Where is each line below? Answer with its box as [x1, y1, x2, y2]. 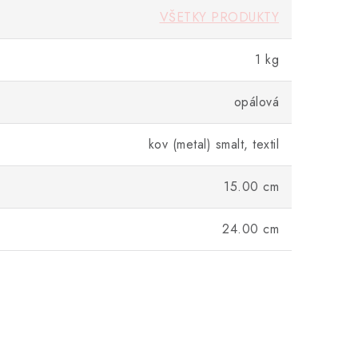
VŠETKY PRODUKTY [159, 8, 279, 26]
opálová [233, 93, 279, 111]
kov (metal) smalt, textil [148, 135, 279, 153]
